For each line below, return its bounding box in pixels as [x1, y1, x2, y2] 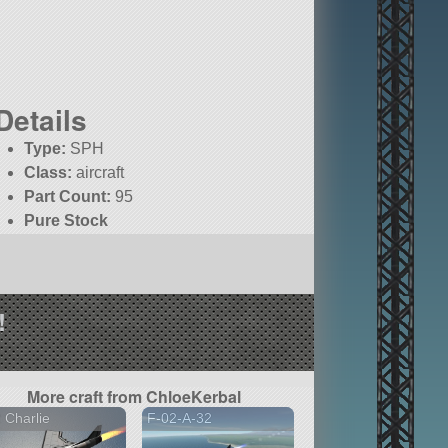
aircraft [72, 164, 125, 182]
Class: [24, 164, 73, 182]
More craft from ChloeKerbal [27, 384, 242, 408]
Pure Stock [24, 212, 109, 230]
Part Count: [24, 188, 112, 206]
